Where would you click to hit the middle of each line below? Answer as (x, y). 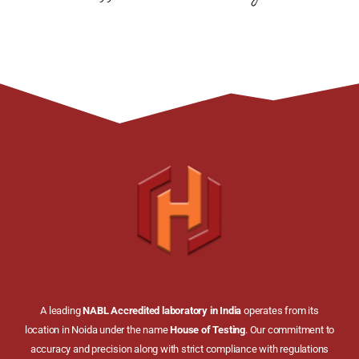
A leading (62, 310)
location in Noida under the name (97, 329)
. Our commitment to (290, 329)
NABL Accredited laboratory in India (162, 310)
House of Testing (208, 329)
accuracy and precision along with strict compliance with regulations (179, 349)
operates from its (280, 310)
